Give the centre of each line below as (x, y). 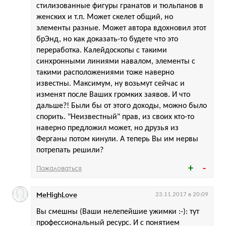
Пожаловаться (59, 168)
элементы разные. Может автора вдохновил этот (121, 29)
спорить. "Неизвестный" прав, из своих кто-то (115, 117)
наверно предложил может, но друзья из (107, 128)
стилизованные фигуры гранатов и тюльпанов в (120, 6)
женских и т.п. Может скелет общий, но (105, 17)
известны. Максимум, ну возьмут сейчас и (110, 84)
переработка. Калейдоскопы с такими (102, 51)
